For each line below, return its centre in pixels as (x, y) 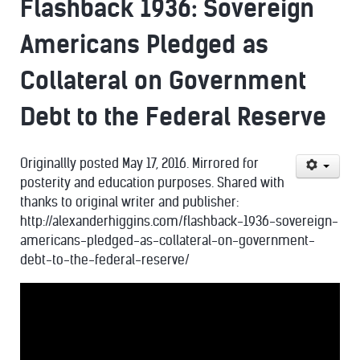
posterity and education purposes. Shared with (152, 183)
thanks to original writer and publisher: (129, 202)
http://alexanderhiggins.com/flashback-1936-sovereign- (179, 221)
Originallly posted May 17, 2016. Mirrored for (139, 164)
